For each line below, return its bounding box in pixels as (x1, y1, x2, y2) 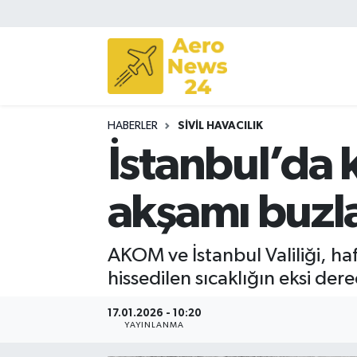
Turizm (42, 135, 89, 148)
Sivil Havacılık (42, 53, 132, 67)
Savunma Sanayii (42, 94, 152, 108)
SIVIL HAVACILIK (177, 120, 263, 131)
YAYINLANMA (124, 321, 185, 330)
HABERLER (107, 120, 158, 131)
